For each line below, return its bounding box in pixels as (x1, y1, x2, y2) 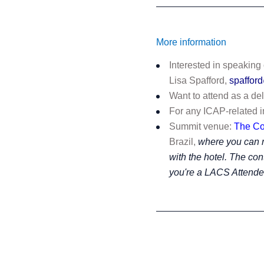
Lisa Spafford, (169, 75, 230, 85)
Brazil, (169, 137, 199, 147)
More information (156, 37, 227, 47)
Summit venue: (169, 121, 235, 131)
